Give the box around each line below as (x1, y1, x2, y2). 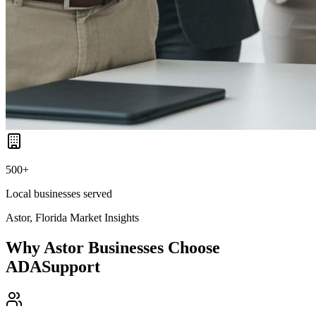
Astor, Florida (6, 211, 67, 224)
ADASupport (6, 257, 100, 276)
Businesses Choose (84, 238, 220, 257)
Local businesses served (6, 187, 112, 200)
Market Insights (67, 211, 139, 224)
